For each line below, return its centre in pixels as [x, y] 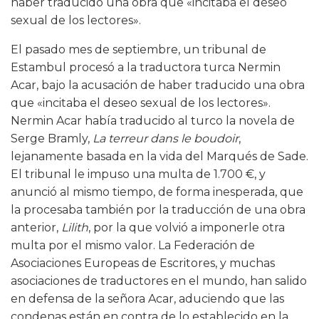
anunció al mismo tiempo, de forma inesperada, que [157, 192]
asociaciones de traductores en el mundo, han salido [159, 281]
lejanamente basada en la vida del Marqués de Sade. [159, 157]
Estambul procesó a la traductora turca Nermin [146, 68]
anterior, [36, 228]
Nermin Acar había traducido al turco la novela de [153, 121]
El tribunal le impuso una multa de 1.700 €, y [138, 174]
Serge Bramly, [52, 139]
